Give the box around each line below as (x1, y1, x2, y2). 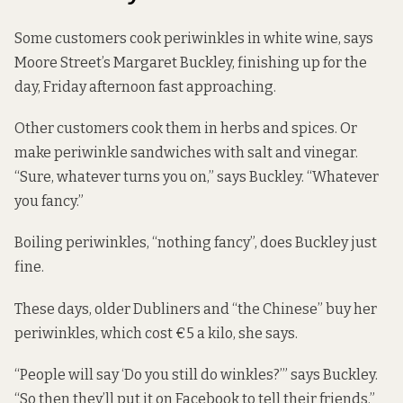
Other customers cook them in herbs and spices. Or (14, 120, 357, 138)
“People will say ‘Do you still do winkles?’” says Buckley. (14, 365, 378, 383)
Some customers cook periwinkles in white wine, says (14, 30, 373, 48)
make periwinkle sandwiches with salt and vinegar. (14, 144, 358, 162)
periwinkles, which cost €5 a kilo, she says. (14, 324, 298, 342)
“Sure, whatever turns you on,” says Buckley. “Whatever (14, 168, 379, 186)
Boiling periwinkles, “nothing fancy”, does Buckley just (14, 234, 377, 252)
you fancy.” (14, 193, 84, 210)
